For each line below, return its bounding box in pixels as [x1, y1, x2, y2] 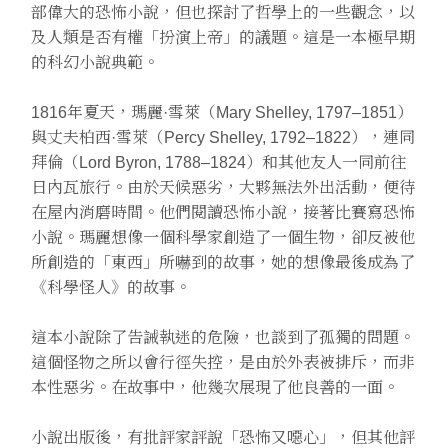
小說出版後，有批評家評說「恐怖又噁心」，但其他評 [30, 428, 415, 446]
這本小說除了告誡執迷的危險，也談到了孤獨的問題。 [30, 328, 415, 346]
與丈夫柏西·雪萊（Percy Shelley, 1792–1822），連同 [30, 128, 415, 146]
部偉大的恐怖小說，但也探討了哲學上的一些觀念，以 [30, 3, 415, 21]
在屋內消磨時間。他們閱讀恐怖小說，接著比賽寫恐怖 [30, 203, 415, 221]
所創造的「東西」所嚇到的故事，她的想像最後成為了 [30, 253, 415, 271]
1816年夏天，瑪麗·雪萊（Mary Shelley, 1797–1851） [30, 103, 413, 121]
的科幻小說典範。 [30, 53, 159, 71]
